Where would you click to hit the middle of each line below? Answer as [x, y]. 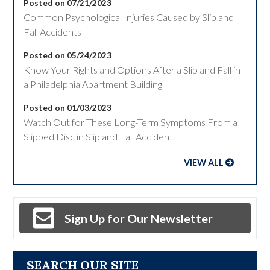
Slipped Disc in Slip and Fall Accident [99, 136]
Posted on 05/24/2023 [68, 55]
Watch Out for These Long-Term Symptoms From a [131, 122]
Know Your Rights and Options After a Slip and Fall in [132, 69]
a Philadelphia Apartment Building [93, 84]
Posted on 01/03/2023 [68, 107]
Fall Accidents [53, 31]
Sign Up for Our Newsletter [139, 218]
